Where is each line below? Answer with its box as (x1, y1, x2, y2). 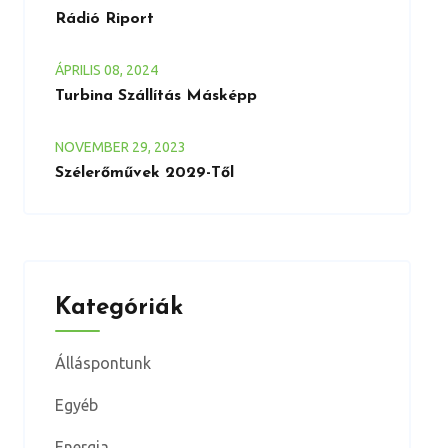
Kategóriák (54, 296, 183, 320)
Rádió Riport (54, 11, 154, 27)
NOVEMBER (54, 139, 132, 155)
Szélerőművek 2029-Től (54, 165, 234, 181)
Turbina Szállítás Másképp (54, 88, 257, 104)
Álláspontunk (54, 354, 151, 372)
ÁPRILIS (54, 62, 104, 78)
